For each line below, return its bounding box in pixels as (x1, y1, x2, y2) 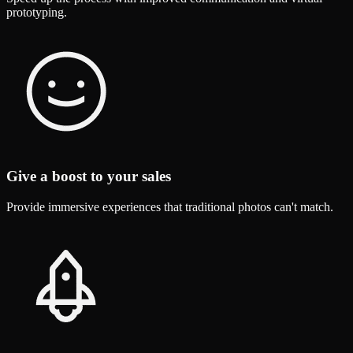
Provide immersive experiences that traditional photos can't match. (6, 200, 333, 214)
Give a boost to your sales (6, 168, 171, 185)
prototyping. (6, 5, 67, 19)
